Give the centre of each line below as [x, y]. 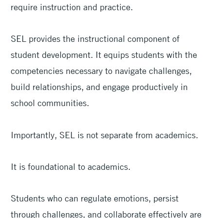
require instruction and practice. [73, 7]
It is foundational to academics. [72, 167]
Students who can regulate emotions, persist [95, 198]
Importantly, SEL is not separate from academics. [106, 135]
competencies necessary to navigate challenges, [101, 71]
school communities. [51, 103]
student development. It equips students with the [104, 55]
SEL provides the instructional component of [95, 39]
